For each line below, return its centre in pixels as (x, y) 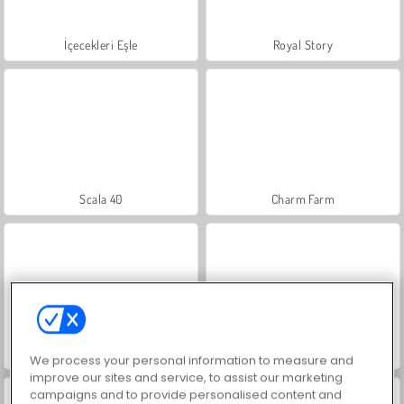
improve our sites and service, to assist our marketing (187, 377)
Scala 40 (101, 198)
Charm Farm (303, 198)
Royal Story (303, 44)
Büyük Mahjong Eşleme (303, 353)
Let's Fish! (101, 353)
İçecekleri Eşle (101, 44)
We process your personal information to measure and (192, 360)
